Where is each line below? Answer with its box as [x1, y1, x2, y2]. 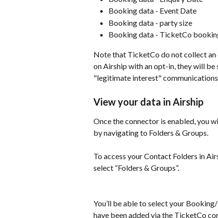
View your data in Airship [93, 96, 203, 108]
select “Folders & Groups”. [93, 163, 179, 173]
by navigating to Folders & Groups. [93, 128, 208, 138]
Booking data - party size [109, 18, 192, 27]
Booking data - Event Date [109, 6, 197, 16]
